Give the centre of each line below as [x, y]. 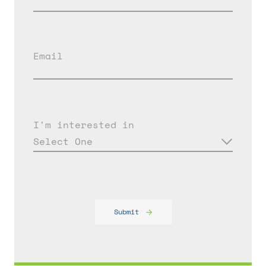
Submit [126, 212]
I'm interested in [84, 125]
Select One [63, 141]
